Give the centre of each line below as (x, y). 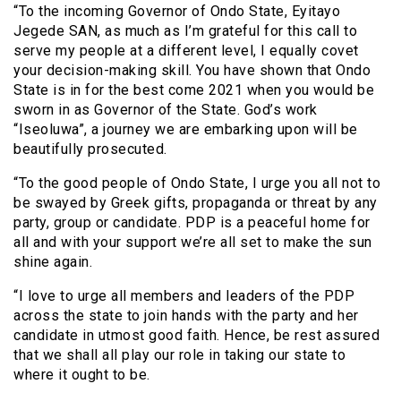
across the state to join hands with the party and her (186, 316)
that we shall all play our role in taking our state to (179, 355)
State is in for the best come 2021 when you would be (194, 90)
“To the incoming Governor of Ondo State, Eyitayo (177, 12)
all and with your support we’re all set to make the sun (193, 243)
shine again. (53, 262)
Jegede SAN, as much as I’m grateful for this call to (185, 31)
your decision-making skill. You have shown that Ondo (192, 71)
